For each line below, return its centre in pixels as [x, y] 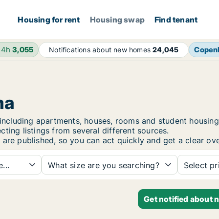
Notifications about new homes [101, 50]
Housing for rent [49, 20]
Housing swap [117, 20]
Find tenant [176, 20]
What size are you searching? [104, 165]
